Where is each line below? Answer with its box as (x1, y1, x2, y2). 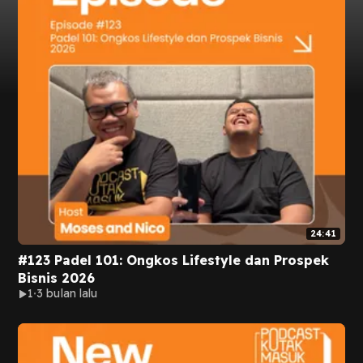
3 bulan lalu (36, 286, 98, 301)
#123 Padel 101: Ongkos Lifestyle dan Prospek (18, 252, 329, 268)
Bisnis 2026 (18, 270, 95, 286)
